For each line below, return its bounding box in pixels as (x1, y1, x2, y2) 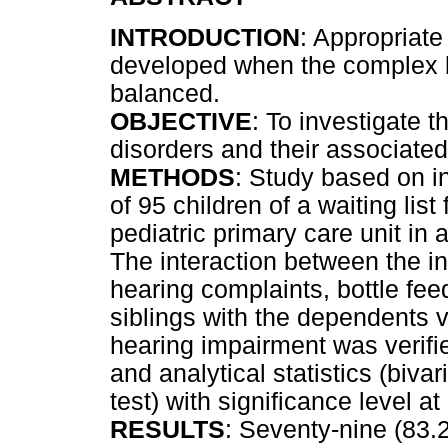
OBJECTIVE (110, 107, 252, 135)
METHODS (110, 163, 235, 191)
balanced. (110, 79, 220, 107)
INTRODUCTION (110, 23, 300, 51)
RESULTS (110, 415, 225, 443)
